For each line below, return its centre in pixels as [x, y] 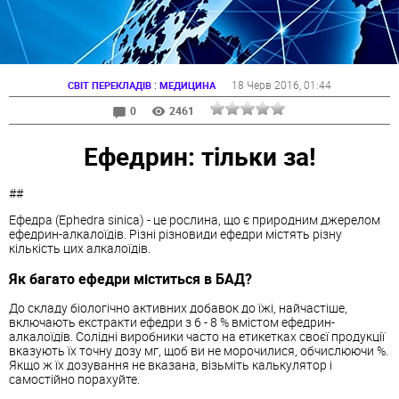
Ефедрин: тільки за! [199, 155]
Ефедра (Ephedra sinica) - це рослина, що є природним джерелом [195, 220]
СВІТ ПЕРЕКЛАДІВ [110, 85]
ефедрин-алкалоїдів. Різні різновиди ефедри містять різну [175, 234]
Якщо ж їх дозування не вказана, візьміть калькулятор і [171, 365]
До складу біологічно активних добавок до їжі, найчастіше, [178, 308]
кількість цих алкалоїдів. [80, 248]
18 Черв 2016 [265, 85]
